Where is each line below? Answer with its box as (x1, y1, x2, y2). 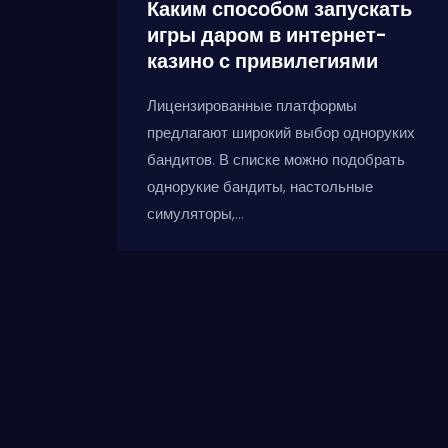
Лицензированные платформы (147, 94, 357, 116)
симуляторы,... (147, 202, 244, 224)
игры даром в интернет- (147, 20, 387, 49)
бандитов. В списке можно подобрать (147, 148, 405, 170)
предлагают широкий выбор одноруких (147, 121, 415, 143)
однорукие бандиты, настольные (147, 175, 373, 197)
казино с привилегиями (147, 46, 378, 75)
